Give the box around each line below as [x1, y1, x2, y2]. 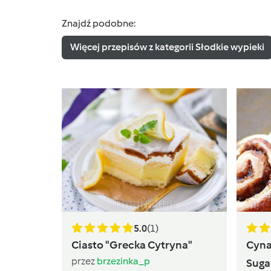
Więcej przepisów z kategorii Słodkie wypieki [70, 41, 264, 53]
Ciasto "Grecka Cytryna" [71, 238, 192, 252]
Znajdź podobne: [62, 17, 135, 29]
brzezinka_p [97, 255, 150, 267]
